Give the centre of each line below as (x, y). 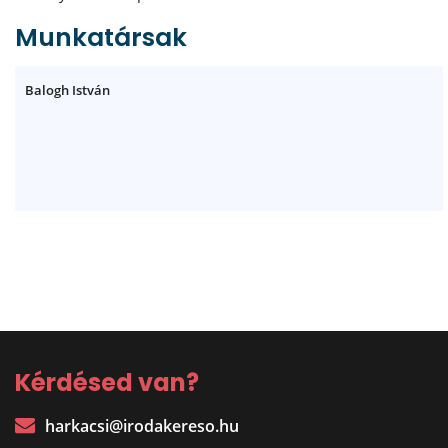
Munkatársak (101, 37)
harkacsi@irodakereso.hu (142, 426)
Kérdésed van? (107, 382)
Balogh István (67, 90)
